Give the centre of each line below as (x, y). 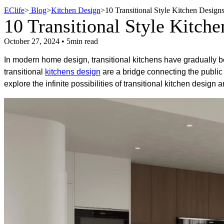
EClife (14, 10)
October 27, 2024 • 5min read (51, 41)
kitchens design (73, 72)
